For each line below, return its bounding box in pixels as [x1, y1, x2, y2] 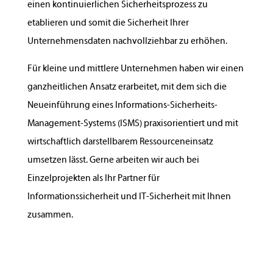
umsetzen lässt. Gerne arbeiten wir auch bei [27, 155, 199, 165]
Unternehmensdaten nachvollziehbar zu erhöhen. [27, 37, 227, 46]
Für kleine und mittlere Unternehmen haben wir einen [27, 64, 244, 74]
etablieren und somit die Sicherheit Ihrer [27, 18, 189, 28]
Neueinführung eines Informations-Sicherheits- [27, 101, 218, 110]
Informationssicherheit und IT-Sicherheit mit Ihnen [27, 192, 231, 202]
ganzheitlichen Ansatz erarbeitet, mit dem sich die [27, 82, 227, 92]
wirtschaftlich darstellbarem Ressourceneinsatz [27, 137, 213, 147]
